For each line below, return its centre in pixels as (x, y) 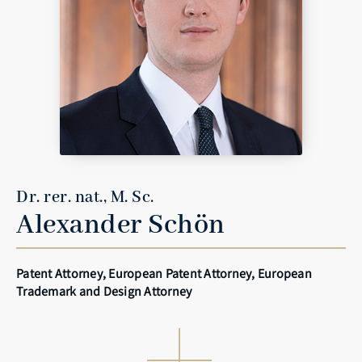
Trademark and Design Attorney (104, 291)
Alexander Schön (121, 225)
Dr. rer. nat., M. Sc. (85, 197)
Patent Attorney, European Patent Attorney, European (164, 273)
